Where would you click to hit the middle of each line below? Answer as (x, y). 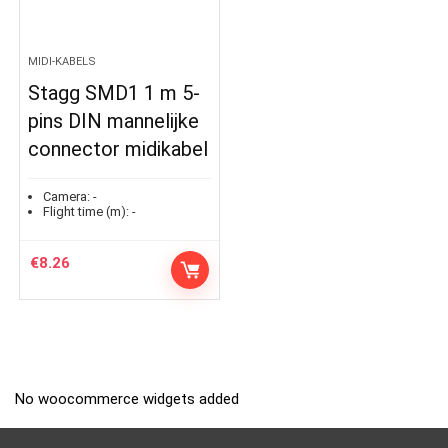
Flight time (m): (86, 211)
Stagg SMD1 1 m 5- (114, 92)
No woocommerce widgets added (127, 398)
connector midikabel (118, 148)
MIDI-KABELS (62, 61)
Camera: (67, 196)
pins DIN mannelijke (114, 120)
